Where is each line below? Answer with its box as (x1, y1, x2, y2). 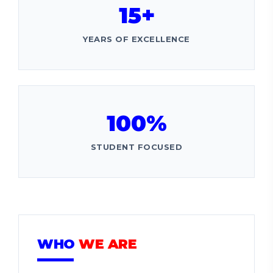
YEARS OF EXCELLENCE (83, 34, 190, 44)
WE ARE (79, 236, 136, 252)
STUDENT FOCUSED (90, 142, 183, 152)
